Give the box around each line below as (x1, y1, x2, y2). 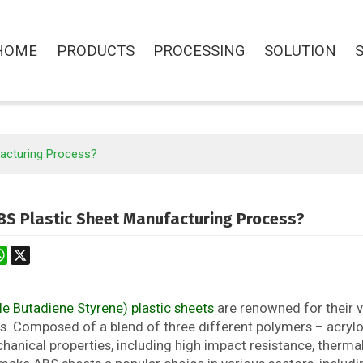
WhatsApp (6, 245, 62, 259)
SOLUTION (263, 41, 336, 59)
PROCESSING (153, 41, 246, 59)
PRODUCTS (56, 41, 135, 59)
